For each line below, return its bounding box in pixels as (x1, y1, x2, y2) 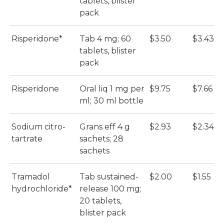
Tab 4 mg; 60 (79, 34, 131, 44)
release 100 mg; (79, 184, 141, 194)
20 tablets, (79, 196, 121, 206)
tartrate (11, 134, 42, 144)
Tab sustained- (79, 172, 138, 182)
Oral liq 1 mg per (79, 84, 144, 94)
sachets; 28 (79, 134, 123, 144)
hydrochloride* (11, 184, 72, 194)
